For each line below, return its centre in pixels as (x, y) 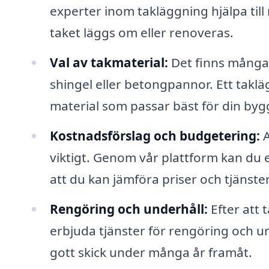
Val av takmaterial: (109, 62)
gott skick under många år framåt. (151, 252)
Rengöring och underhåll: (128, 209)
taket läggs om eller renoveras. (141, 33)
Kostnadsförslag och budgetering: (155, 135)
